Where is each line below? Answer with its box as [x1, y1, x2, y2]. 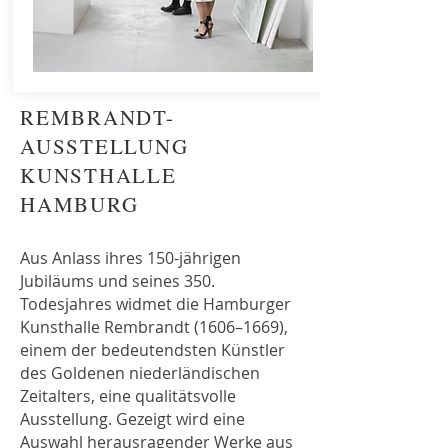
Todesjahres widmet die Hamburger [20, 293, 291, 315]
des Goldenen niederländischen [20, 362, 260, 384]
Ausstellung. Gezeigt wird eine [20, 408, 245, 430]
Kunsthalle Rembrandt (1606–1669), [20, 316, 288, 338]
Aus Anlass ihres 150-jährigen [20, 247, 241, 269]
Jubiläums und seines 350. [20, 270, 215, 292]
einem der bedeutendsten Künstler [20, 339, 285, 361]
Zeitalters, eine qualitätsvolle [20, 385, 236, 407]
